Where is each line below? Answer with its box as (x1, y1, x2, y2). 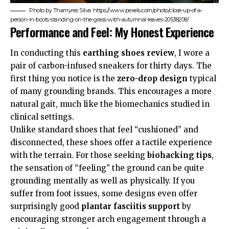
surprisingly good (10, 201, 81, 212)
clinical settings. (10, 112, 74, 122)
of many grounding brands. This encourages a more (10, 86, 212, 97)
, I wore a (174, 48, 210, 58)
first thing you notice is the (10, 74, 117, 84)
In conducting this (10, 48, 83, 58)
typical (188, 74, 216, 84)
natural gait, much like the (10, 99, 115, 109)
